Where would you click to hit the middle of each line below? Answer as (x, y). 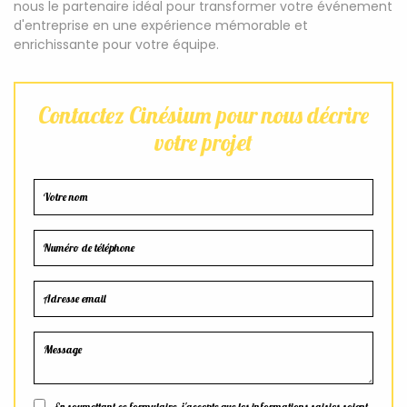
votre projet (203, 142)
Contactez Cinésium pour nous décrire (203, 115)
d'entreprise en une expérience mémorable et (161, 25)
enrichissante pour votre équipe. (116, 45)
